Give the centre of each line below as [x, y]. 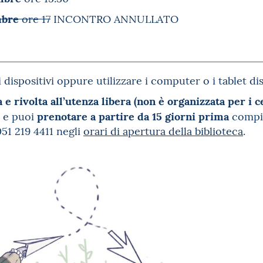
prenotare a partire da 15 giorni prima [134, 115]
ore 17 [35, 18]
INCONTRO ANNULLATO [114, 18]
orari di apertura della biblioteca [163, 131]
